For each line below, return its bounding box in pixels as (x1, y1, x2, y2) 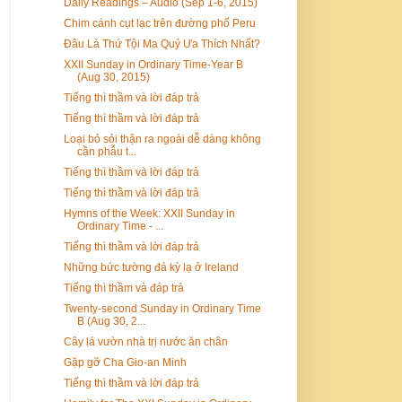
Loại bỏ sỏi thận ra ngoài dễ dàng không (63, 132, 261, 145)
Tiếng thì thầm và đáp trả (63, 281, 184, 294)
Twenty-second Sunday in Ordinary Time (63, 301, 261, 315)
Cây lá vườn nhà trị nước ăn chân (63, 335, 228, 348)
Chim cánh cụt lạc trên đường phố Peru (63, 16, 256, 30)
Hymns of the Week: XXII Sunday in (63, 206, 235, 220)
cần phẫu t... (76, 144, 136, 158)
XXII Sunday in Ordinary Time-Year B (63, 57, 243, 71)
